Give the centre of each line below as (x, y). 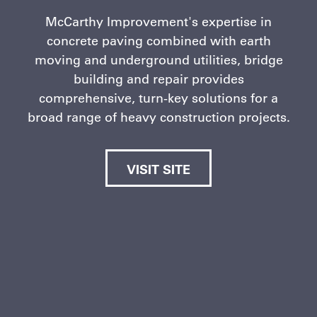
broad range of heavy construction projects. (158, 117)
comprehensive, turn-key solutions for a (158, 98)
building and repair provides (158, 79)
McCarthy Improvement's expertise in (158, 22)
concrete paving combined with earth (158, 41)
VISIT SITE (158, 169)
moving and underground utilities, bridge (158, 60)
